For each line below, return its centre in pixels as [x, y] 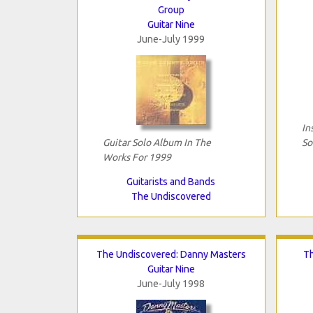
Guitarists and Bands [171, 181]
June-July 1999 [171, 39]
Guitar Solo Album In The [156, 142]
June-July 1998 [171, 283]
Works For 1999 [137, 157]
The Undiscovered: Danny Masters [171, 254]
